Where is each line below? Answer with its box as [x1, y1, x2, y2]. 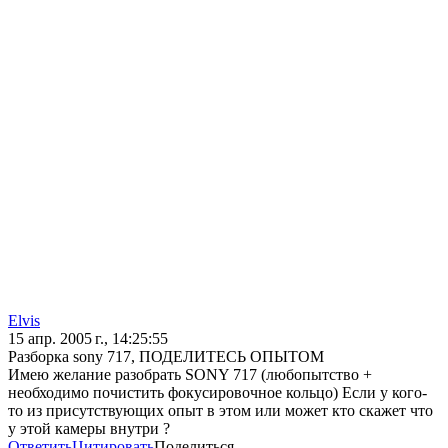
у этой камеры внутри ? [8, 420, 170, 438]
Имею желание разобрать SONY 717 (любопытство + [8, 366, 372, 384]
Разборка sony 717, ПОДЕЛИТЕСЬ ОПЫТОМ [8, 348, 324, 366]
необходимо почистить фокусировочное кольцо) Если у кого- [8, 384, 427, 402]
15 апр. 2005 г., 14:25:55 [8, 330, 168, 348]
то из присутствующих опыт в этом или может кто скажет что [8, 402, 433, 420]
